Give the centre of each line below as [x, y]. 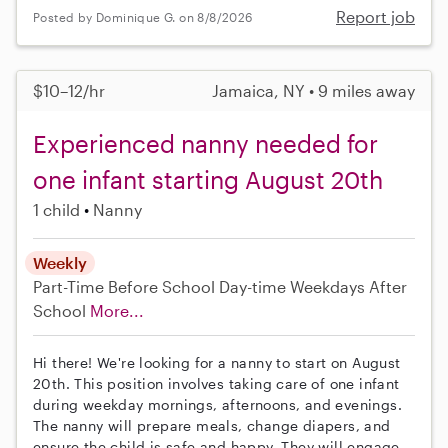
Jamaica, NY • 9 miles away [313, 91]
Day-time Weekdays [292, 287]
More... [117, 311]
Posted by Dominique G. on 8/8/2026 [143, 16]
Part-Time [70, 287]
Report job [375, 17]
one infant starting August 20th [208, 180]
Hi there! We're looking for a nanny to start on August [217, 363]
